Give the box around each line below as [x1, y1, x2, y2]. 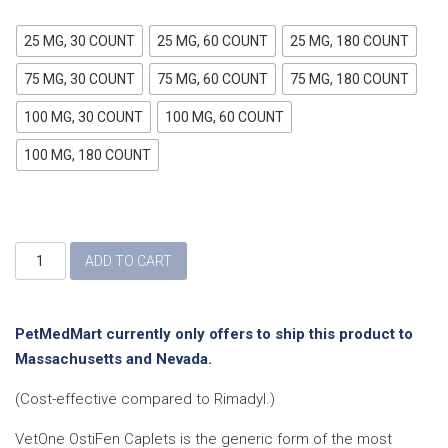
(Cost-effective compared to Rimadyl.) [15, 389, 275, 408]
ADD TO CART [84, 252, 172, 269]
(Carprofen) [15, 263, 93, 280]
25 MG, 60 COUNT [157, 32, 268, 49]
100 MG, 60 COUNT [165, 108, 284, 125]
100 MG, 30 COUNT [24, 108, 143, 125]
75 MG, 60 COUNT [157, 70, 268, 87]
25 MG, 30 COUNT [24, 32, 135, 49]
